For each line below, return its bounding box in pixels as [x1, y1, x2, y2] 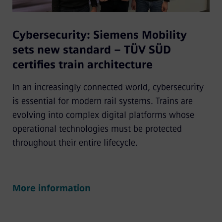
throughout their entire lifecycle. [12, 137, 138, 149]
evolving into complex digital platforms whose [12, 110, 194, 121]
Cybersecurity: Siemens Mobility [12, 28, 187, 42]
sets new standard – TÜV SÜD [12, 43, 171, 57]
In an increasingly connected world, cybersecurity [12, 82, 204, 93]
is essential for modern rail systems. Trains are [12, 96, 193, 107]
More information [12, 183, 91, 194]
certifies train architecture [12, 58, 153, 72]
